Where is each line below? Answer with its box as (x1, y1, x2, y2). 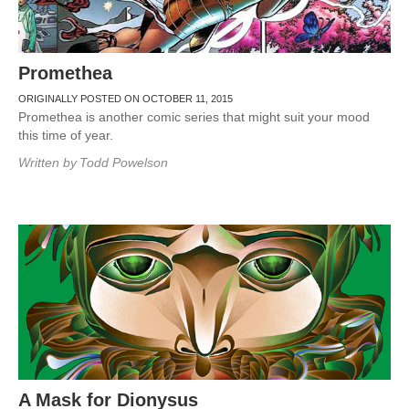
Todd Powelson (79, 155, 168, 170)
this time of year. (18, 128, 113, 142)
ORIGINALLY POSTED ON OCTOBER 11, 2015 (18, 93, 233, 104)
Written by (18, 155, 77, 170)
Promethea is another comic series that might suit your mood (18, 110, 370, 124)
